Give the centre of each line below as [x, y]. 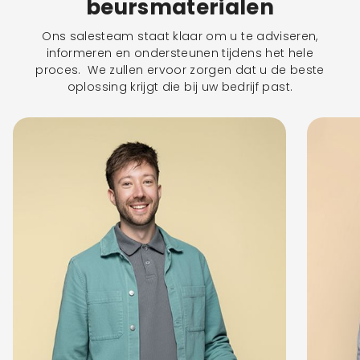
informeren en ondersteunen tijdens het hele [180, 53]
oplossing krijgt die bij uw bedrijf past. [180, 86]
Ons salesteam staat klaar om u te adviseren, [180, 36]
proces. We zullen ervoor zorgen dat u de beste [180, 70]
